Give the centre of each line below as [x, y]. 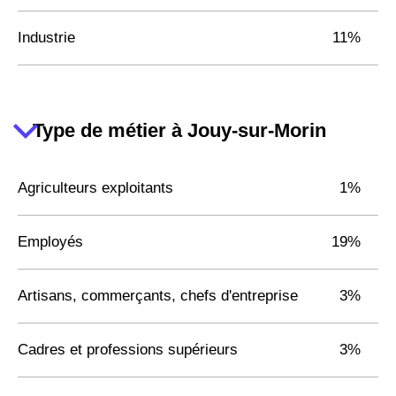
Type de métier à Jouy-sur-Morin [179, 131]
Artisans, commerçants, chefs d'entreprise [158, 295]
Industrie [46, 37]
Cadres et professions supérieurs [128, 349]
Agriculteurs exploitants [95, 187]
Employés [50, 241]
